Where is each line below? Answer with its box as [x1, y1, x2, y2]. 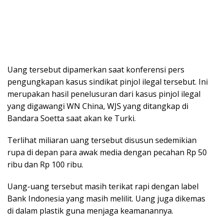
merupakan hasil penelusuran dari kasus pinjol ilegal [7, 89, 200, 100]
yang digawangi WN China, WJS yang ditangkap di [7, 101, 188, 112]
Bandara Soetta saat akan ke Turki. [7, 113, 136, 124]
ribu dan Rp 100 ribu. [7, 159, 83, 170]
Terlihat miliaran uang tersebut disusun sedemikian [7, 135, 197, 146]
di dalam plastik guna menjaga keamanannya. [7, 205, 173, 217]
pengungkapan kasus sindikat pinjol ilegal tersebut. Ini [7, 76, 208, 88]
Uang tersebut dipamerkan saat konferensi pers [7, 64, 184, 75]
